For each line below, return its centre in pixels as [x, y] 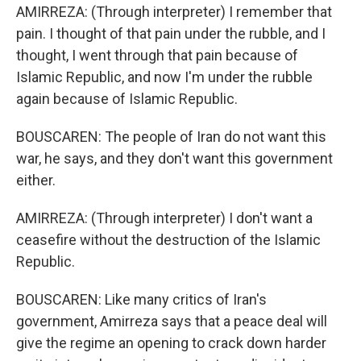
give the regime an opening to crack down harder [171, 343]
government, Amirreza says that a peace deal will [172, 321]
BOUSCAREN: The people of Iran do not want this [171, 137]
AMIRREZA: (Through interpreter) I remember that [174, 12]
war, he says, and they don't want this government [174, 158]
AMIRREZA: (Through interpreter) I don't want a [164, 218]
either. [36, 180]
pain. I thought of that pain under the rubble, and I [171, 33]
